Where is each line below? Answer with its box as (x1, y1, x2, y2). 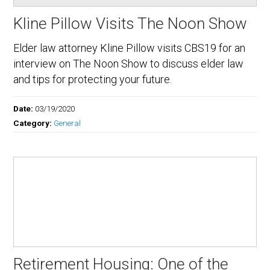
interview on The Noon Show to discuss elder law (13, 57, 244, 71)
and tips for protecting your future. (13, 73, 172, 86)
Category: (13, 118, 54, 128)
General (54, 118, 81, 128)
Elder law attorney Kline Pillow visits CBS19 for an (13, 42, 246, 55)
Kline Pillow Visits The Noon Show (13, 14, 248, 33)
